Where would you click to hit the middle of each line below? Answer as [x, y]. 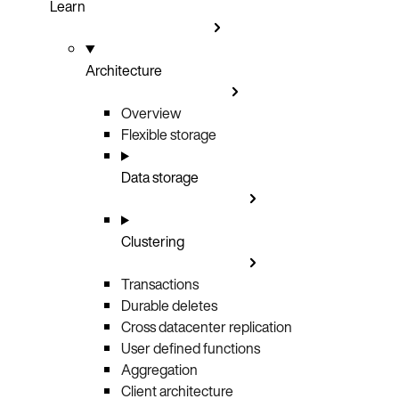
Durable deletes [169, 305]
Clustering [153, 241]
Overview [151, 113]
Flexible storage [169, 134]
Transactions [160, 284]
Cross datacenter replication [207, 326]
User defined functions [191, 348]
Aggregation [159, 369]
